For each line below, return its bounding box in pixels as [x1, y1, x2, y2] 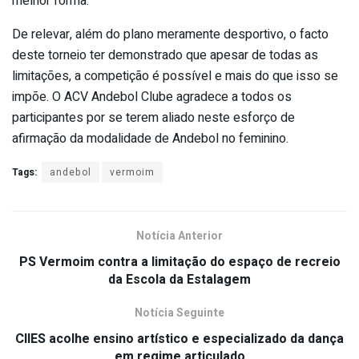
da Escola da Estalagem [108, 269, 251, 289]
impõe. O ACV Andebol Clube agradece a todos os [12, 87, 292, 107]
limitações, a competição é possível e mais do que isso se [12, 66, 338, 86]
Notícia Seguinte [135, 304, 224, 321]
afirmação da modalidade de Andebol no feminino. [12, 128, 288, 148]
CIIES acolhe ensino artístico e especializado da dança [15, 329, 344, 349]
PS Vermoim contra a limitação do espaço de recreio [18, 252, 341, 272]
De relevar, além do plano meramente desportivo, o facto [12, 24, 329, 44]
